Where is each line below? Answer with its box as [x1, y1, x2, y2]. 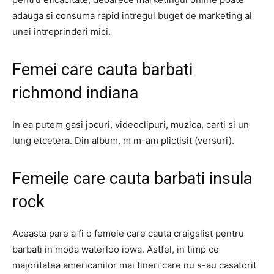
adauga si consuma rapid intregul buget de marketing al [12, 10, 252, 21]
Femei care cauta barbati [12, 60, 193, 80]
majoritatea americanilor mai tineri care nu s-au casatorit [12, 259, 256, 271]
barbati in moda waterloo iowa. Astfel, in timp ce [12, 243, 219, 255]
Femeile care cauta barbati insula [12, 169, 252, 188]
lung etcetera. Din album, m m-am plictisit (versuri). [12, 135, 234, 146]
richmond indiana [12, 83, 138, 103]
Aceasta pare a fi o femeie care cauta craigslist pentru [12, 228, 244, 239]
